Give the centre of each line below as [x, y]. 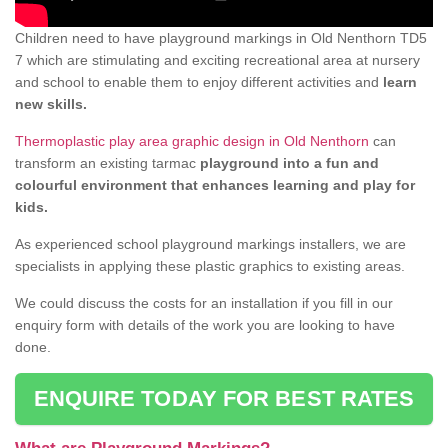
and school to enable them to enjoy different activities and [199, 82]
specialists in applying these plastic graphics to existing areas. [210, 266]
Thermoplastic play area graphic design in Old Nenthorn [192, 141]
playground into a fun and [289, 163]
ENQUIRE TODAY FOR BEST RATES [224, 399]
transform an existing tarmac [107, 163]
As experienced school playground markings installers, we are [210, 244]
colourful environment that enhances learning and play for [215, 185]
